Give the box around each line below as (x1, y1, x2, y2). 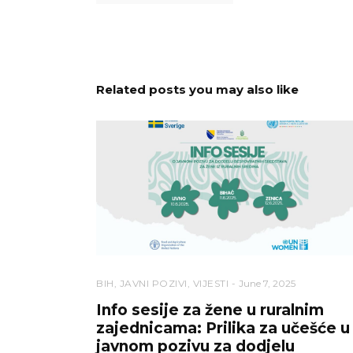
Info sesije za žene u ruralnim (96, 300, 324, 319)
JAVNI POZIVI (119, 277, 188, 289)
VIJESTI (192, 277, 229, 289)
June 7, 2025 (239, 277, 295, 289)
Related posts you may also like (96, 81, 299, 97)
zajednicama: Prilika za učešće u (96, 318, 350, 337)
